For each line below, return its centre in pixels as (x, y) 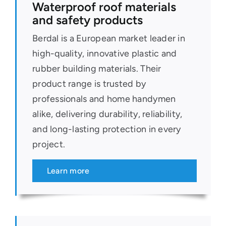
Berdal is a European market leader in (108, 38)
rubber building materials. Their (97, 68)
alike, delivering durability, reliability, (107, 114)
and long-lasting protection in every (106, 129)
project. (49, 144)
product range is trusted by (89, 83)
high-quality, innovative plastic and (104, 53)
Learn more (68, 171)
